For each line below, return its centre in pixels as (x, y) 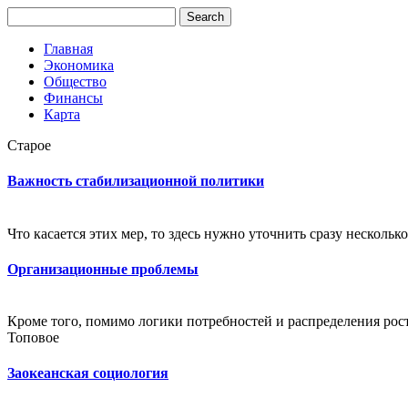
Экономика (79, 65)
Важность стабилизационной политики (136, 181)
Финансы (73, 98)
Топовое (33, 338)
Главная (68, 49)
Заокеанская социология (88, 373)
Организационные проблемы (103, 269)
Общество (75, 82)
